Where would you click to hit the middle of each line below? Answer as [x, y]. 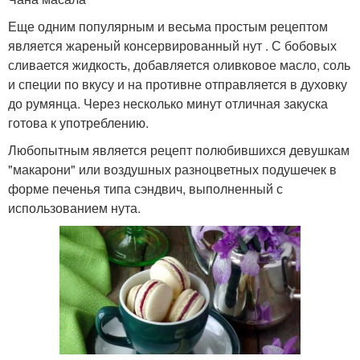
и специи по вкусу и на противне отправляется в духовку [178, 84]
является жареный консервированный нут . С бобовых [172, 46]
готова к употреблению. [78, 123]
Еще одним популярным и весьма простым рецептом [168, 27]
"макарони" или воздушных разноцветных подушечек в [172, 170]
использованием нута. [74, 208]
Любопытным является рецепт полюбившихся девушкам [179, 150]
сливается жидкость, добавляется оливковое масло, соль [179, 65]
